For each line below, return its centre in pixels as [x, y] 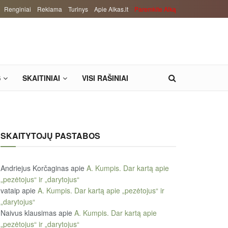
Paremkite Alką [155, 9]
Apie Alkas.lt [111, 9]
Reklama [50, 9]
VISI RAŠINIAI [105, 78]
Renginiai [18, 9]
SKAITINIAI [41, 78]
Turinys [78, 9]
